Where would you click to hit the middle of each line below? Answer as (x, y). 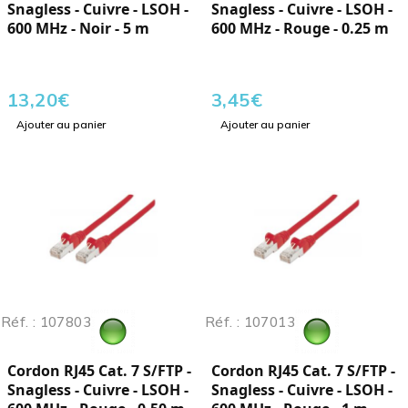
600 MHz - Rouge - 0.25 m (300, 29)
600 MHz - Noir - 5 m (78, 29)
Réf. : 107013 (250, 322)
